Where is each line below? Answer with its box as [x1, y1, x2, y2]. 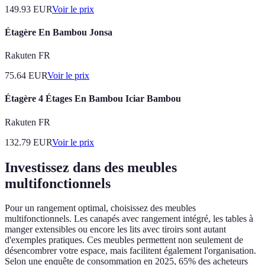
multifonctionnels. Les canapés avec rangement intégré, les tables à [5, 214, 253, 224]
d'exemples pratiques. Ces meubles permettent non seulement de [5, 235, 243, 245]
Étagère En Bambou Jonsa [5, 27, 112, 37]
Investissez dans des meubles [5, 159, 177, 175]
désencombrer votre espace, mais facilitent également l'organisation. [5, 245, 256, 256]
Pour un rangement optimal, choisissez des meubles [5, 203, 196, 214]
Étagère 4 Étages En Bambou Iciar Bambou [5, 93, 181, 104]
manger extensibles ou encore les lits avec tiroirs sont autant [5, 224, 226, 235]
